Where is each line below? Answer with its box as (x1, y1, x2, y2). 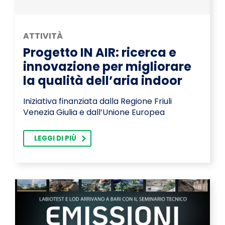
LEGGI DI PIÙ (34, 134, 76, 144)
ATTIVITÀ (23, 30, 63, 42)
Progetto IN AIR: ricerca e (23, 44, 176, 61)
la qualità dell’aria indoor (23, 72, 182, 89)
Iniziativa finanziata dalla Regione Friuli (23, 95, 172, 107)
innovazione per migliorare (23, 58, 191, 75)
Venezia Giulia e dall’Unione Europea (23, 106, 165, 119)
